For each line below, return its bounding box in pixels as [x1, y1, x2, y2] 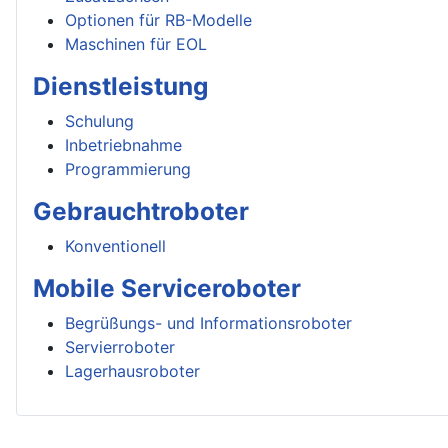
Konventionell [65, 236, 166, 256]
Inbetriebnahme [65, 135, 182, 155]
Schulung [65, 111, 134, 131]
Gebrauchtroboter [33, 196, 249, 226]
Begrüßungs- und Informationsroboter [65, 313, 352, 333]
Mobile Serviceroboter [33, 273, 301, 303]
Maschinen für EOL [65, 34, 207, 54]
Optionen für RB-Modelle [65, 10, 252, 30]
